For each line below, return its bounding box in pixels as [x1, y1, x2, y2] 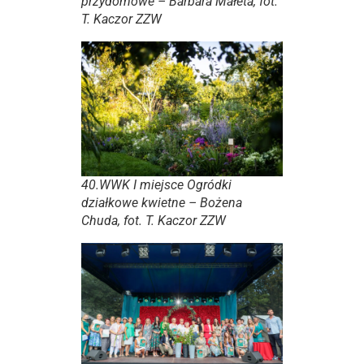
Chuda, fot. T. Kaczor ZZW [81, 212, 226, 228]
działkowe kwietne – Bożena [81, 194, 242, 210]
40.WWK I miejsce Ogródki [81, 176, 232, 193]
